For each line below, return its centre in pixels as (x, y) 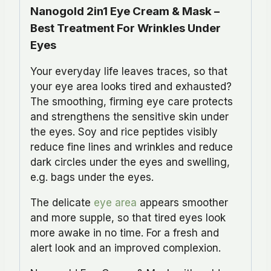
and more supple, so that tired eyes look (128, 217)
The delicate (62, 202)
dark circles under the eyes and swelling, (130, 162)
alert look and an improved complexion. (126, 248)
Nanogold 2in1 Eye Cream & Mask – (125, 11)
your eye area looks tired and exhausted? (131, 86)
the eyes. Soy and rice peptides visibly (124, 132)
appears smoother (182, 202)
